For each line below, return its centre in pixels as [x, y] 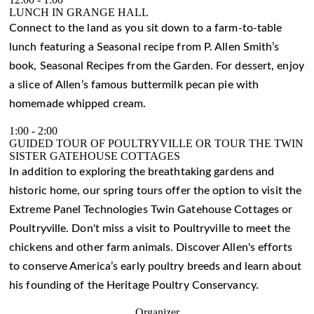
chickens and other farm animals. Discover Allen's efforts [151, 247]
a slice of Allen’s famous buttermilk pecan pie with [134, 84]
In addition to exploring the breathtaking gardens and [142, 171]
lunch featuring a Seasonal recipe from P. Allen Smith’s [144, 47]
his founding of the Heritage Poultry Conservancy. [134, 285]
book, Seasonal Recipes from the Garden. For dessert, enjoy [157, 66]
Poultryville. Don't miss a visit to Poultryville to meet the [150, 228]
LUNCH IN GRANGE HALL [79, 12]
